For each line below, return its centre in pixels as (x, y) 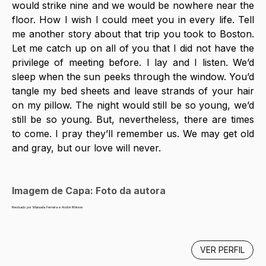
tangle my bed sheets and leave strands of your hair (133, 91)
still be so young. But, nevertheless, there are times (133, 119)
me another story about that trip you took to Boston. (133, 34)
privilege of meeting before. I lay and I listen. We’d (133, 62)
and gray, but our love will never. (88, 148)
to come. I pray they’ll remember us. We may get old (133, 133)
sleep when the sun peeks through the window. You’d (133, 76)
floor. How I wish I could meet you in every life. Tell (133, 19)
